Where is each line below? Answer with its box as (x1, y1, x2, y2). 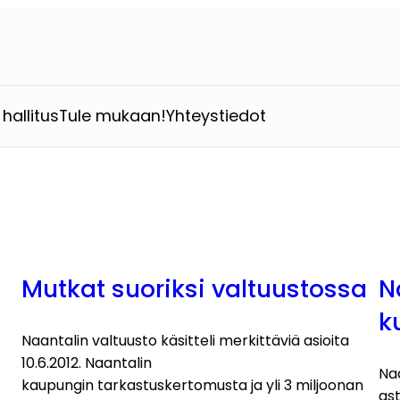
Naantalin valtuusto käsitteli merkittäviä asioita (21, 329, 349, 351)
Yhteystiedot (166, 104, 267, 127)
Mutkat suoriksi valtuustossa (21, 271, 367, 305)
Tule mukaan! (59, 104, 167, 127)
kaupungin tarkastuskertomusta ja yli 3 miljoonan (21, 374, 363, 396)
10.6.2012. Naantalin (21, 352, 152, 373)
